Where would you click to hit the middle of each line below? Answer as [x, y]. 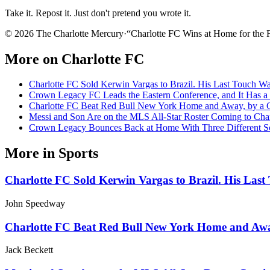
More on [33, 59]
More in [32, 153]
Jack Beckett [29, 250]
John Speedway [35, 203]
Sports [78, 153]
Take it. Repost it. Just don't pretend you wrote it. [98, 13]
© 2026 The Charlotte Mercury [64, 33]
